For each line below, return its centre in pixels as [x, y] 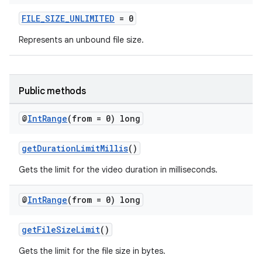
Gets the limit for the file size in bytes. [92, 251]
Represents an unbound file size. [81, 40]
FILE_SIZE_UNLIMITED [68, 18]
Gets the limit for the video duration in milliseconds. [118, 170]
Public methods [52, 91]
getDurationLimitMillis [75, 148]
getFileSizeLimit [61, 230]
